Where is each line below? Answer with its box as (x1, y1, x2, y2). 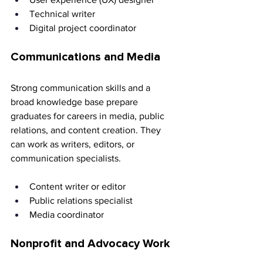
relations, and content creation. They (11, 125, 163, 136)
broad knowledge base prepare (11, 97, 140, 107)
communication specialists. (11, 153, 121, 164)
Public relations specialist (29, 195, 135, 206)
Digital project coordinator (29, 23, 136, 33)
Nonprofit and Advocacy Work (11, 238, 170, 250)
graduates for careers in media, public (11, 111, 167, 122)
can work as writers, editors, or (11, 139, 137, 150)
